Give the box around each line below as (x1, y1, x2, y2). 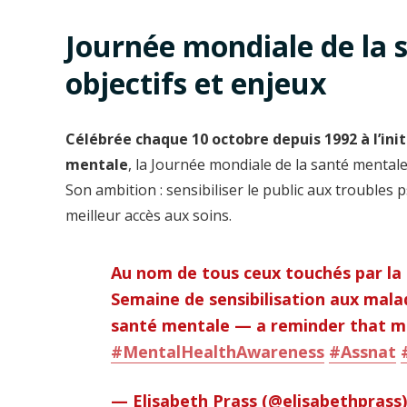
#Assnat (329, 340, 396, 362)
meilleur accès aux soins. (65, 204, 232, 225)
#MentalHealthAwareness (111, 340, 324, 362)
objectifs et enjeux (65, 64, 327, 104)
